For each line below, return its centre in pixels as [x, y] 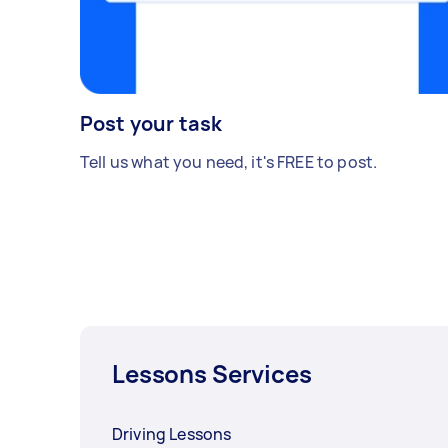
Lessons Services [212, 374]
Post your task [151, 124]
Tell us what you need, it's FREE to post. [229, 162]
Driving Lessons [172, 434]
